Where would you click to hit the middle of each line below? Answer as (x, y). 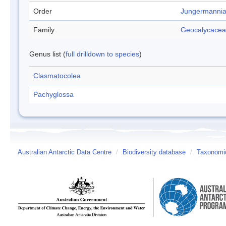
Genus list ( (47, 54)
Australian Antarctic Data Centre (65, 152)
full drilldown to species (102, 54)
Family (44, 30)
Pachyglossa (53, 94)
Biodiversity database (154, 152)
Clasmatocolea (57, 76)
